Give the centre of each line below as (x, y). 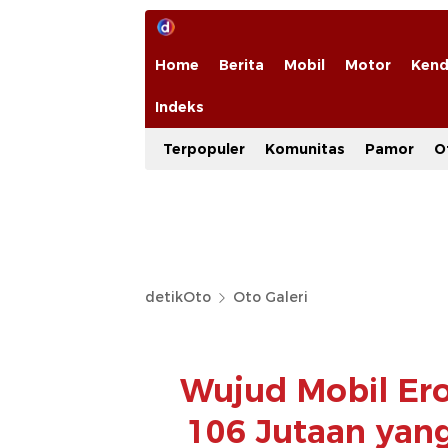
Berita (241, 65)
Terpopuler (204, 149)
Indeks (179, 107)
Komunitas (305, 149)
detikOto (178, 297)
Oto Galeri (270, 297)
